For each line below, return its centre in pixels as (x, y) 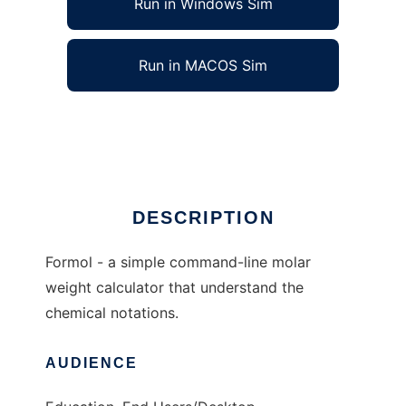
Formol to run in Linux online (143, 123)
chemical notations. (112, 313)
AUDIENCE (92, 363)
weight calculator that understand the (174, 288)
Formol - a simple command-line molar (178, 262)
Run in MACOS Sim (203, 66)
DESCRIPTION (203, 218)
